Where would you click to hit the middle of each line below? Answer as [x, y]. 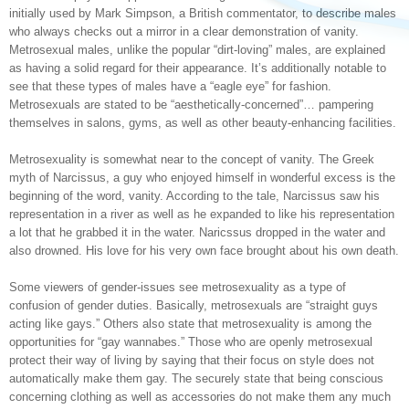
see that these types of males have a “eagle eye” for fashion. [170, 86]
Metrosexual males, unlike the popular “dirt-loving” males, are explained [197, 50]
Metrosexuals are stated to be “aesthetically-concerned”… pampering [191, 105]
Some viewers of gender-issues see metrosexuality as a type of [178, 287]
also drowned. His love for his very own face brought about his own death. [204, 251]
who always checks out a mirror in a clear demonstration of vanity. [184, 31]
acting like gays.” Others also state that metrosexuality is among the [190, 324]
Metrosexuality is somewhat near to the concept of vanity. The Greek [192, 159]
